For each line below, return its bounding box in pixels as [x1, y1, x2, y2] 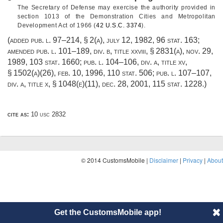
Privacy [183, 156, 203, 165]
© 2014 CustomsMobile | [81, 156, 149, 165]
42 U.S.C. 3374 [96, 22, 142, 29]
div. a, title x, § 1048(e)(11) [7, 80, 98, 89]
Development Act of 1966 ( [17, 22, 96, 29]
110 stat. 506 [107, 69, 152, 78]
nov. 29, [186, 47, 213, 56]
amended [7, 47, 36, 56]
